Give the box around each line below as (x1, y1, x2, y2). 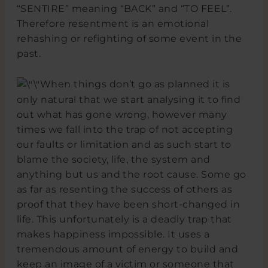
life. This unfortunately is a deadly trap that (16, 214, 232, 226)
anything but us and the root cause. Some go (16, 169, 246, 181)
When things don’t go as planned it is (39, 78, 230, 90)
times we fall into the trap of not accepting (16, 124, 233, 136)
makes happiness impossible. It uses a (16, 229, 210, 240)
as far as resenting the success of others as (16, 184, 232, 196)
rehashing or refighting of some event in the (16, 33, 242, 45)
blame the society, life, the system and (16, 154, 211, 166)
